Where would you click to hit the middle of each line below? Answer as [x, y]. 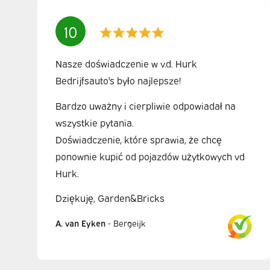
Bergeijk [130, 222]
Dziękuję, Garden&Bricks [110, 198]
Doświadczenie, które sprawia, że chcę [139, 139]
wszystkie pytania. [95, 122]
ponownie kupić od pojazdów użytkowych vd [150, 156]
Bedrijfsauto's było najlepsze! [118, 80]
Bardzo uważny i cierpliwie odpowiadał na [146, 105]
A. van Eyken [81, 222]
